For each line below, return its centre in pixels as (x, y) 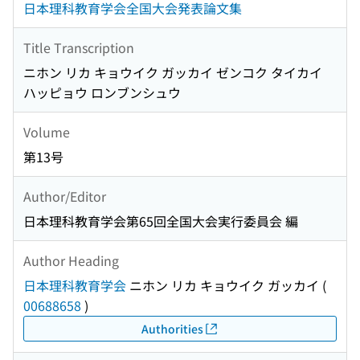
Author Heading (71, 260)
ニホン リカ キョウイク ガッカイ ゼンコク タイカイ (173, 73)
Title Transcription (79, 47)
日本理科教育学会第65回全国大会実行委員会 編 (161, 221)
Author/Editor (65, 196)
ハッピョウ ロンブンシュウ (102, 93)
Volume (47, 131)
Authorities (172, 328)
